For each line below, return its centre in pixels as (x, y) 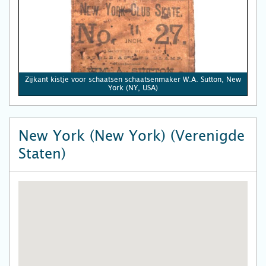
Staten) (42, 154)
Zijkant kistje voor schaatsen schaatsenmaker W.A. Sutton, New (133, 80)
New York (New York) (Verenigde (132, 136)
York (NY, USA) (133, 88)
